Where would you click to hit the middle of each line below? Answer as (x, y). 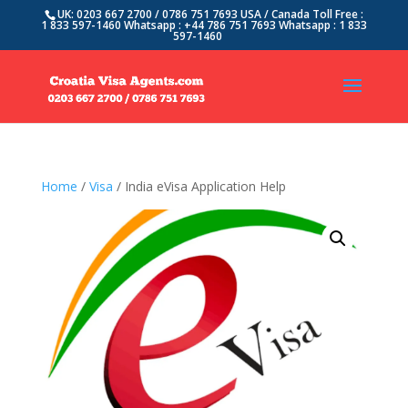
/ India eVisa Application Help (199, 186)
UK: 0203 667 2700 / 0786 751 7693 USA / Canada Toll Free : (210, 14)
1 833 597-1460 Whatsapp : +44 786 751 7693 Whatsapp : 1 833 (204, 25)
